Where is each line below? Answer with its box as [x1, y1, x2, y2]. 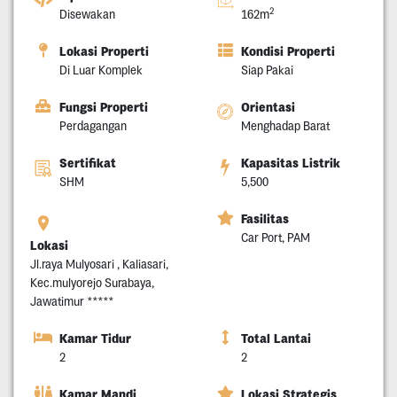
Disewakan [58, 7, 115, 22]
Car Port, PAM [241, 230, 310, 245]
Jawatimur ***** [29, 294, 113, 309]
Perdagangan [58, 119, 127, 134]
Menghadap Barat [241, 119, 330, 134]
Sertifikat [58, 155, 116, 172]
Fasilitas [241, 211, 289, 228]
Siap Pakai [241, 63, 293, 78]
